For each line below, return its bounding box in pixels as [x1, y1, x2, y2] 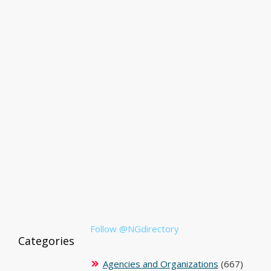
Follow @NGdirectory [90, 223, 179, 235]
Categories [18, 233, 74, 248]
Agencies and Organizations [102, 258, 218, 270]
